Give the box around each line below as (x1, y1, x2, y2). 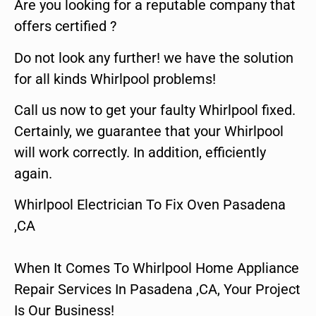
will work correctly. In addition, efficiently (14, 143, 266, 161)
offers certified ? (14, 18, 116, 35)
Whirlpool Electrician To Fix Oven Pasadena (14, 196, 286, 214)
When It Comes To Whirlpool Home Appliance (14, 260, 299, 277)
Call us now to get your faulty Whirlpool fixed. (14, 101, 296, 119)
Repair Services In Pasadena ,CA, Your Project (14, 281, 300, 298)
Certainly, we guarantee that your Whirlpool (14, 122, 284, 140)
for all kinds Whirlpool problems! (14, 70, 216, 87)
